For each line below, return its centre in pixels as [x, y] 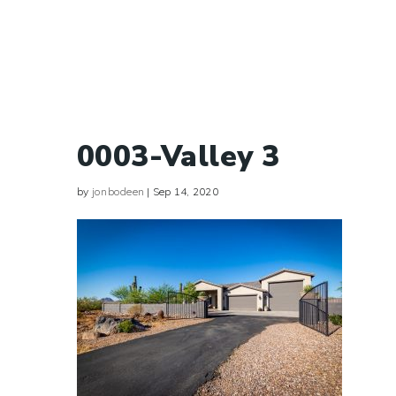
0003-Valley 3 [179, 157]
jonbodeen [118, 191]
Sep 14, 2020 [185, 191]
